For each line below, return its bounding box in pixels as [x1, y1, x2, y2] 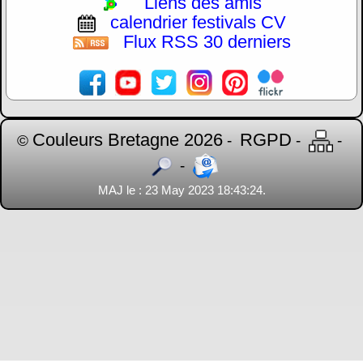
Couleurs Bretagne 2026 [32, 130, 223, 151]
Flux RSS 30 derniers [122, 32, 291, 53]
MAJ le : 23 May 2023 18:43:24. [97, 183, 266, 198]
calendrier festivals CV [109, 11, 286, 32]
